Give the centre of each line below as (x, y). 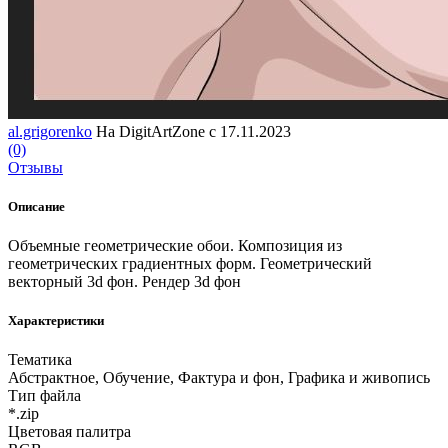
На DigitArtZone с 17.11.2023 (193, 131)
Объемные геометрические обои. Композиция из (175, 246)
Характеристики (56, 321)
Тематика (40, 360)
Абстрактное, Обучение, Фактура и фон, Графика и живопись (219, 378)
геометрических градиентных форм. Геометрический (190, 264)
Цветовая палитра (69, 432)
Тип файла (44, 396)
